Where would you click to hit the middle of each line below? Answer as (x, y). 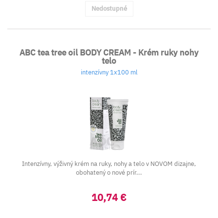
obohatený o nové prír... (109, 173)
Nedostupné (109, 9)
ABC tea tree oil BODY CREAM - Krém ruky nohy (109, 53)
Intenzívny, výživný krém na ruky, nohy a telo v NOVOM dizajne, (109, 164)
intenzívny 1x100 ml (109, 72)
